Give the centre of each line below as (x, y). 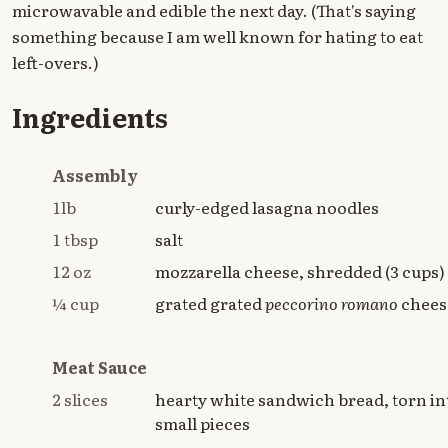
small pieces (202, 423)
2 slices (80, 399)
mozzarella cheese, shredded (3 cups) (300, 271)
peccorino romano (331, 303)
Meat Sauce (99, 367)
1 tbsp (75, 239)
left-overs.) (55, 61)
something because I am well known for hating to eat (217, 35)
